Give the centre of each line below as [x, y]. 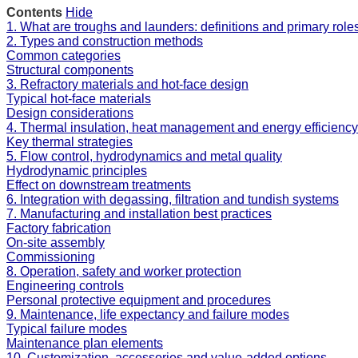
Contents [34, 12]
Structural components [70, 70]
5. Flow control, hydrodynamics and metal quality [144, 156]
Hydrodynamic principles [77, 170]
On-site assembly [56, 242]
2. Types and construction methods [105, 41]
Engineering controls [65, 285]
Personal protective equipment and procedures [139, 300]
